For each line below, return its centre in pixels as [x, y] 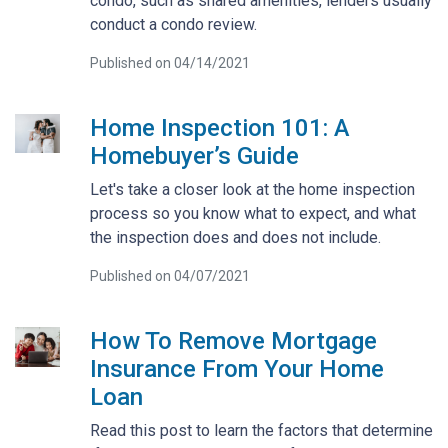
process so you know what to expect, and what [252, 213]
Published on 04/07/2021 [169, 275]
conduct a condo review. [173, 24]
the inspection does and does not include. [235, 237]
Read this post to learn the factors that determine [261, 430]
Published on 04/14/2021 [169, 62]
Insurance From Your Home [236, 368]
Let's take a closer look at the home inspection [252, 189]
